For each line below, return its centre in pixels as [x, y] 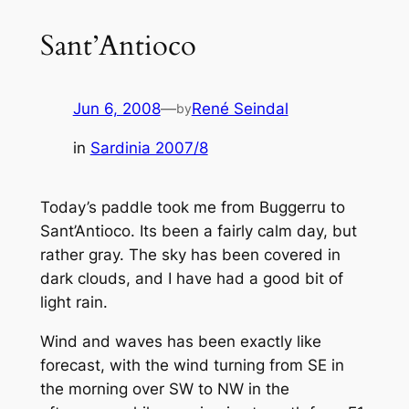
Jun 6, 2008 [116, 108]
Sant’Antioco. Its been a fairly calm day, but [198, 231]
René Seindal [240, 108]
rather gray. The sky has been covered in [190, 254]
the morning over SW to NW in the [164, 388]
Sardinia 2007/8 [149, 147]
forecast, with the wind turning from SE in [192, 365]
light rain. [73, 302]
